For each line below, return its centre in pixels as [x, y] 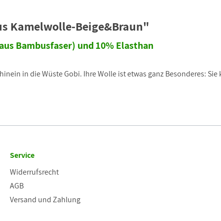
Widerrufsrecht [34, 172]
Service [22, 155]
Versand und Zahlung [45, 200]
